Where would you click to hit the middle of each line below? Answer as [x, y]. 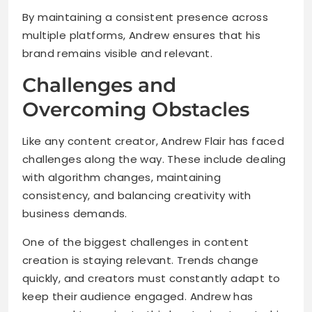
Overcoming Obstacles [136, 110]
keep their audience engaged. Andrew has [138, 297]
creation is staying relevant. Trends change [141, 260]
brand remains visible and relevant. [117, 54]
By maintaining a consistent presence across [146, 17]
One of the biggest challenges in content [135, 242]
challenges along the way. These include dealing [154, 159]
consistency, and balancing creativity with [137, 196]
